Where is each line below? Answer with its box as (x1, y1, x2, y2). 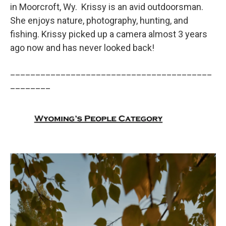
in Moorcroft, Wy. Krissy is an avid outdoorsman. (10, 1, 203, 12)
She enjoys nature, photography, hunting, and (10, 15, 188, 26)
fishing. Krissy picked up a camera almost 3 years (10, 28, 207, 39)
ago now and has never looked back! (10, 42, 154, 53)
